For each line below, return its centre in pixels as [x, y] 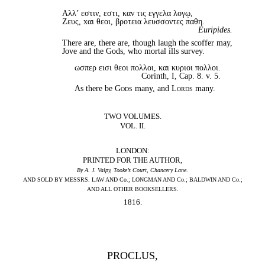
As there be [94, 88]
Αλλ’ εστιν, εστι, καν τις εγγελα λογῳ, [128, 13]
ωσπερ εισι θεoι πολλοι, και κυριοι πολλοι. [147, 68]
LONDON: [132, 151]
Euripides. [216, 30]
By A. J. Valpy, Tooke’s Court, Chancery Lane [132, 170]
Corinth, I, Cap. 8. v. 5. [181, 76]
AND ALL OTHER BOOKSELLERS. [132, 189]
